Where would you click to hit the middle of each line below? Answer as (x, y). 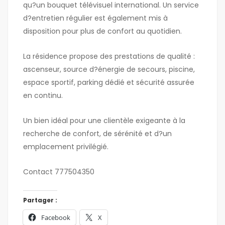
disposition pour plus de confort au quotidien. (102, 31)
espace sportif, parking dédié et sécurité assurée (109, 83)
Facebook (56, 218)
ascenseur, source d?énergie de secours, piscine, (109, 70)
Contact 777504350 (59, 172)
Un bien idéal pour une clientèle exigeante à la (104, 121)
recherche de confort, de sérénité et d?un (97, 134)
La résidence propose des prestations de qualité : (109, 57)
